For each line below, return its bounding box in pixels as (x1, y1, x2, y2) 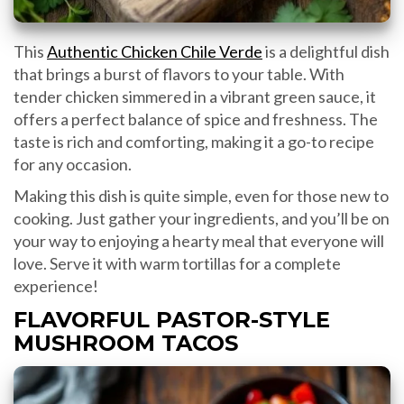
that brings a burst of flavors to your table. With (14, 63, 344, 84)
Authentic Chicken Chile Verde (47, 41, 262, 61)
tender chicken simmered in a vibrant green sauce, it (14, 86, 376, 106)
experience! (14, 275, 98, 296)
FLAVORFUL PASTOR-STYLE (14, 306, 330, 333)
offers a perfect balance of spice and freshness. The (14, 108, 378, 129)
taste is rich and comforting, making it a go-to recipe (14, 131, 374, 151)
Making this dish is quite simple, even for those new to (14, 185, 389, 206)
